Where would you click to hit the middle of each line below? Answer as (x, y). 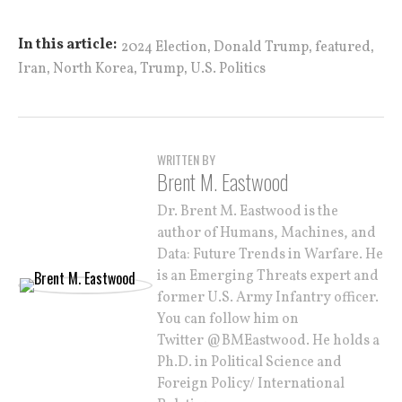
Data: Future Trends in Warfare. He (270, 255)
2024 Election (164, 48)
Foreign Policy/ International (251, 384)
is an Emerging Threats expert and (268, 276)
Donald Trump (261, 48)
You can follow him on (228, 319)
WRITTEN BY (186, 159)
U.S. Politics (228, 69)
